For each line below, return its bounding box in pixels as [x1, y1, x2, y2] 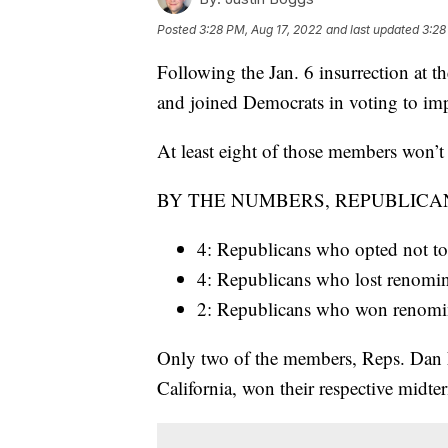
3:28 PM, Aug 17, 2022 [199, 22, 322, 38]
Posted [157, 22, 199, 38]
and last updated [326, 22, 419, 38]
